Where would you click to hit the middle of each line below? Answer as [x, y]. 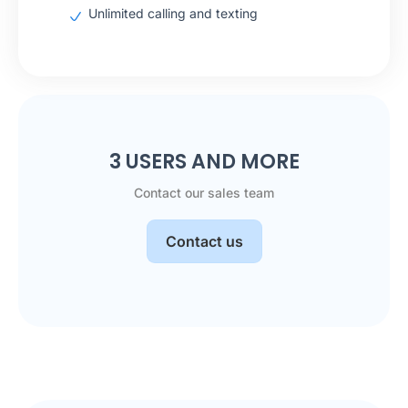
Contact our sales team [204, 193]
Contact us [204, 241]
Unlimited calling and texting [173, 13]
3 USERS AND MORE [204, 162]
